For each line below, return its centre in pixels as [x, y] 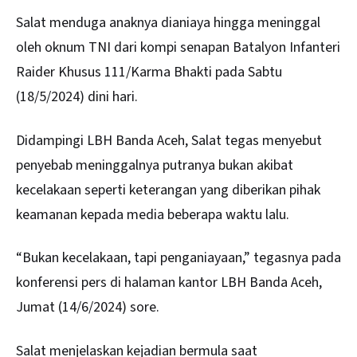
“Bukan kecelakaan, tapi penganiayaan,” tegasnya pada [178, 258]
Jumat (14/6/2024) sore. [88, 308]
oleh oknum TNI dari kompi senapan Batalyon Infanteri [178, 48]
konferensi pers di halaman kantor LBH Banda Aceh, [169, 283]
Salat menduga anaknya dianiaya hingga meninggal [168, 23]
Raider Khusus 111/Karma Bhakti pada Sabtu [149, 73]
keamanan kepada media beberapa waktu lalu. [153, 214]
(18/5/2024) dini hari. [77, 97]
